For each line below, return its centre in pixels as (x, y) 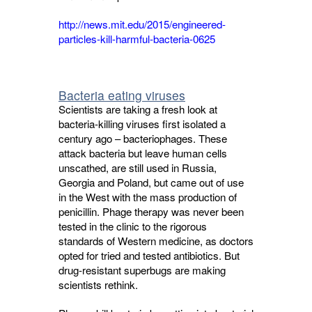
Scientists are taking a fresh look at (138, 109)
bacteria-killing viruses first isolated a (142, 124)
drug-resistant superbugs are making (142, 270)
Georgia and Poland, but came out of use (151, 182)
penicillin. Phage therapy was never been (151, 211)
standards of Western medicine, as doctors (156, 241)
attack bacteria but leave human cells (143, 153)
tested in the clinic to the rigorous (133, 226)
